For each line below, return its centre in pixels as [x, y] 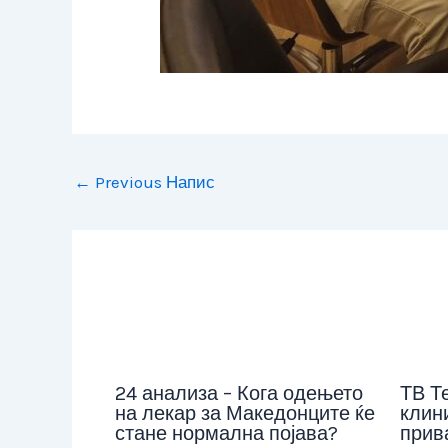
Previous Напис [153, 181]
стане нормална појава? [226, 434]
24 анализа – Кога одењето [238, 394]
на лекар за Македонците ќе [244, 414]
